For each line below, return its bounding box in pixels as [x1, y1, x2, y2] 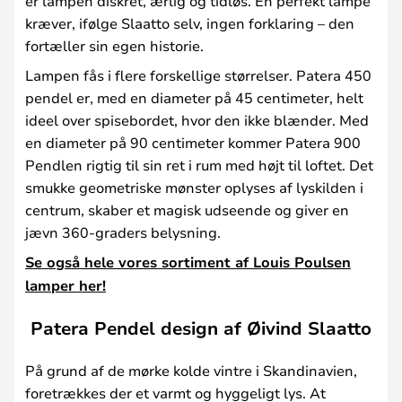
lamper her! [25, 275, 106, 295]
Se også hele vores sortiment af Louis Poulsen [25, 252, 351, 272]
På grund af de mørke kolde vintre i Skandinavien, [25, 360, 357, 380]
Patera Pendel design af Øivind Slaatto [31, 315, 371, 340]
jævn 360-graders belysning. [25, 223, 221, 241]
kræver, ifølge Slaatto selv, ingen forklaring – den [25, 13, 354, 32]
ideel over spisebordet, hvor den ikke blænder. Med [25, 110, 369, 129]
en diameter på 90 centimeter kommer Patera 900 [25, 133, 361, 152]
